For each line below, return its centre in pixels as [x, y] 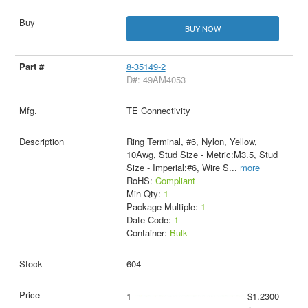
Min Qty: [145, 194]
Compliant [175, 181]
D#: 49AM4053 [156, 80]
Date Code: [150, 220]
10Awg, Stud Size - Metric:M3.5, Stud [202, 155]
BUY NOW [202, 28]
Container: [148, 233]
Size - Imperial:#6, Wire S [177, 168]
